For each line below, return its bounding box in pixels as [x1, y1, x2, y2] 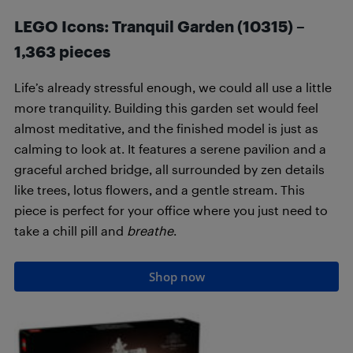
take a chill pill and [14, 222, 124, 238]
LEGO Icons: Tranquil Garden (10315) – [14, 16, 305, 35]
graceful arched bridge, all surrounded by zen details [14, 161, 325, 176]
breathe [124, 222, 173, 238]
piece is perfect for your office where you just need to [14, 202, 328, 217]
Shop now [148, 268, 205, 284]
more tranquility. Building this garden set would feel [14, 99, 318, 115]
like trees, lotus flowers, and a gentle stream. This [14, 181, 305, 197]
